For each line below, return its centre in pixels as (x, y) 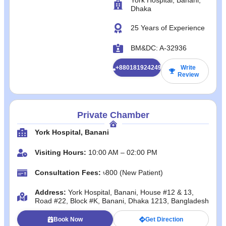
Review (188, 74)
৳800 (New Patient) (133, 173)
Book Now (68, 219)
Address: (51, 192)
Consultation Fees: (69, 173)
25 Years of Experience (168, 28)
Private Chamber (113, 115)
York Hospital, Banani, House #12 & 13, (131, 192)
